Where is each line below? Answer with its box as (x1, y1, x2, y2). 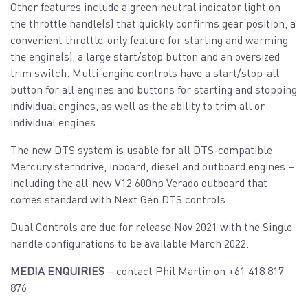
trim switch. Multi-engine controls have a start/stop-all (10, 65, 279, 80)
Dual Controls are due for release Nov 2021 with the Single (10, 219, 292, 234)
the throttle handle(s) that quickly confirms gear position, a (10, 16, 296, 31)
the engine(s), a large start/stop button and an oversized (10, 49, 280, 64)
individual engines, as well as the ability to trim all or (10, 98, 265, 113)
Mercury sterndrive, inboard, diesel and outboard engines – (10, 159, 294, 174)
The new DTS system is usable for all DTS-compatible (10, 142, 272, 157)
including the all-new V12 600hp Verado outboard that (10, 175, 267, 190)
